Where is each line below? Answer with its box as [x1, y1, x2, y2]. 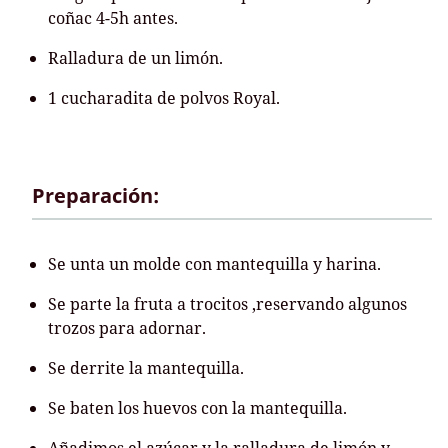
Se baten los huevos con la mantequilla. [48, 397, 347, 419]
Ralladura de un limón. [48, 47, 223, 69]
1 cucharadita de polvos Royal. [48, 87, 280, 109]
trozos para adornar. [48, 317, 206, 339]
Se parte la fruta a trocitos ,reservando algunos [48, 293, 407, 315]
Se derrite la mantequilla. [48, 357, 244, 379]
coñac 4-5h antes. [48, 7, 178, 29]
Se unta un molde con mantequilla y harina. [48, 253, 381, 275]
